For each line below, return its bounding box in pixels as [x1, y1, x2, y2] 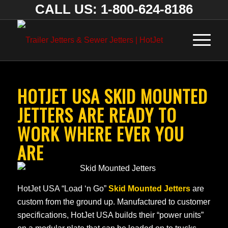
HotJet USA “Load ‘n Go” [17, 184, 108, 193]
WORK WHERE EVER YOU [17, 121, 184, 147]
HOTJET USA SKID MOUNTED [17, 83, 208, 109]
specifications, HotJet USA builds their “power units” [17, 210, 204, 219]
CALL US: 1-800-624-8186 [35, 2, 193, 17]
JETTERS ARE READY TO [17, 102, 177, 128]
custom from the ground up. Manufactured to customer [17, 197, 210, 206]
